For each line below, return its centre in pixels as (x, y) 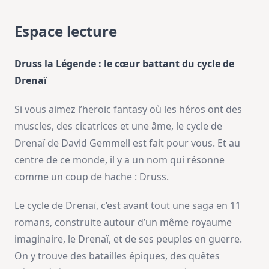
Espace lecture (66, 31)
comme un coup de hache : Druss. (92, 177)
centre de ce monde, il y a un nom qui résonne (119, 160)
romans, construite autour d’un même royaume (123, 222)
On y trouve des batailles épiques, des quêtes (117, 256)
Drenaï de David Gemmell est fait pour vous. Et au (127, 143)
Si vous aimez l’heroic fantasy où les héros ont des (128, 110)
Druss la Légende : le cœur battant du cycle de (124, 64)
